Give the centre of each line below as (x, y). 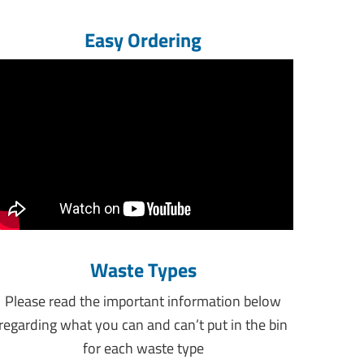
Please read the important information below (143, 301)
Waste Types (143, 270)
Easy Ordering (143, 40)
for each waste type (143, 349)
